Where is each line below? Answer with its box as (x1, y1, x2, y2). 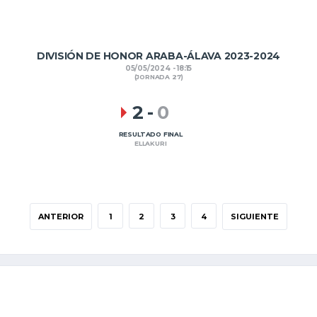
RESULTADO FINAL (118, 130, 183, 139)
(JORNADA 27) (134, 73, 183, 81)
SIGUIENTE (231, 212, 279, 221)
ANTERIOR (38, 212, 83, 221)
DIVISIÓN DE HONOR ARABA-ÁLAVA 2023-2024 (36, 50, 281, 62)
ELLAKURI (134, 139, 167, 148)
